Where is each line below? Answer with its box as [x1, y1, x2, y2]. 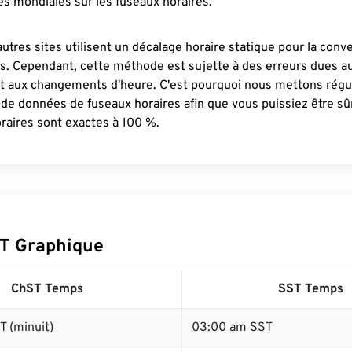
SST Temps [278, 281, 343, 297]
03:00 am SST [192, 320, 273, 335]
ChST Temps [11, 281, 83, 297]
